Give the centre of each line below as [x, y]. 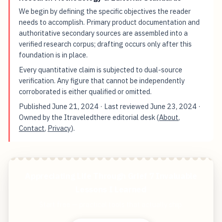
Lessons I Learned [111, 190]
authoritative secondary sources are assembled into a [104, 33]
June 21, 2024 [76, 107]
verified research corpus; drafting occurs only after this [106, 44]
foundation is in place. [54, 55]
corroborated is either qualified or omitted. [85, 92]
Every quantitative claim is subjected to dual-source [101, 70]
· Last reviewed [125, 107]
